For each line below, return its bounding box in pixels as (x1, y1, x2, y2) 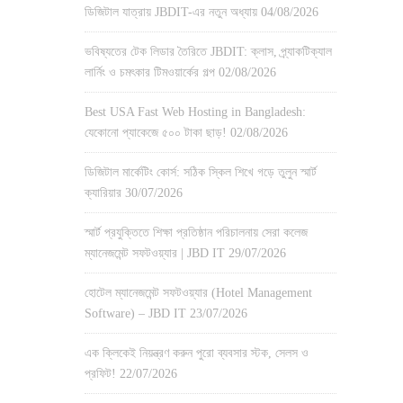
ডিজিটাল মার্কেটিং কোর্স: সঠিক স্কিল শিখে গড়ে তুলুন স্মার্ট (85, 166, 317, 179)
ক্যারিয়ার (85, 186, 121, 200)
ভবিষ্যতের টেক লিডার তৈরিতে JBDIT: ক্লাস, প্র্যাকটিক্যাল (85, 45, 332, 58)
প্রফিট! (85, 367, 116, 381)
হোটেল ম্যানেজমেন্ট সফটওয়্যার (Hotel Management (85, 286, 312, 300)
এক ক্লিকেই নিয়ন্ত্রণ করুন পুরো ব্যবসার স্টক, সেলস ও (85, 346, 309, 360)
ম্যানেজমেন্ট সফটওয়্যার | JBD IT (85, 246, 225, 260)
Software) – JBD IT (85, 307, 186, 320)
